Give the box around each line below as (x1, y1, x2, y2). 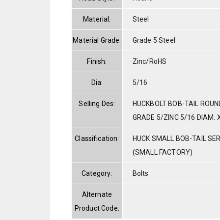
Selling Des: (79, 99, 115, 108)
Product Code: (74, 204, 119, 212)
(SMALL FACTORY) (132, 148, 193, 156)
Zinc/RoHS (132, 57, 167, 65)
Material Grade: (73, 36, 121, 44)
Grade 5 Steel (132, 36, 175, 44)
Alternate (82, 190, 112, 198)
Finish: (87, 57, 107, 65)
